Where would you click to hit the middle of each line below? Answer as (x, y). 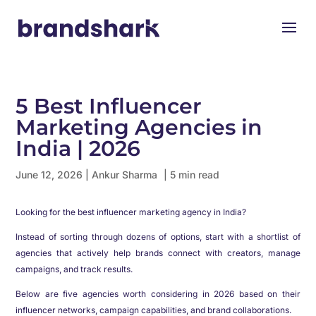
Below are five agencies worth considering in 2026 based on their (158, 294)
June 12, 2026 (51, 175)
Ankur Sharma (126, 175)
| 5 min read (192, 175)
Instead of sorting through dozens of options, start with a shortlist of (158, 237)
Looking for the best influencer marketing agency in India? (131, 212)
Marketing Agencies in (139, 127)
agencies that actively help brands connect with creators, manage (158, 253)
